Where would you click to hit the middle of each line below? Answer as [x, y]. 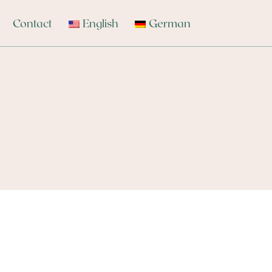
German [169, 23]
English [100, 23]
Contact [32, 23]
